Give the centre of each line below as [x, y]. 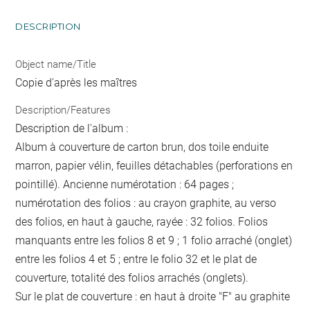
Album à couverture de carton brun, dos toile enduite [142, 147]
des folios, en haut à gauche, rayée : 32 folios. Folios [142, 222]
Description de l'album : [72, 129]
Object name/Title [56, 64]
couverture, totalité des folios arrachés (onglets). [132, 278]
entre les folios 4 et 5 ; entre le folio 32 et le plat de [136, 259]
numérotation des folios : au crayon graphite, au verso [146, 203]
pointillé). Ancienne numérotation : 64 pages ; [125, 185]
